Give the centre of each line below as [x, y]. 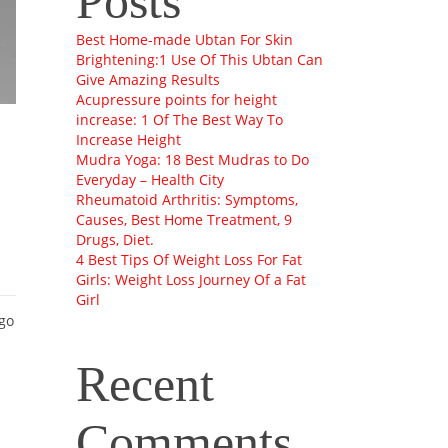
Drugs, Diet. [115, 240]
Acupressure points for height [176, 100]
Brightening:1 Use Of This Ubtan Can [199, 60]
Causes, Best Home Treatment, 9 [184, 220]
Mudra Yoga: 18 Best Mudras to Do [192, 160]
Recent [145, 384]
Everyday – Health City [150, 180]
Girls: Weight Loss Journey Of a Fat [191, 280]
